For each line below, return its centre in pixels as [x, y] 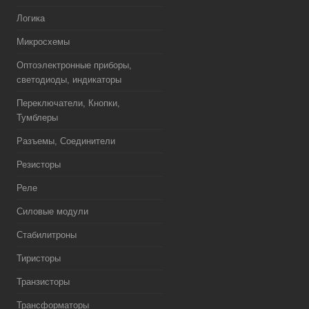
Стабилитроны [47, 235]
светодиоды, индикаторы [69, 80]
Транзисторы [43, 282]
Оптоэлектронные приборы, [74, 65]
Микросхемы [43, 42]
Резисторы [39, 165]
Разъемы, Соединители [66, 141]
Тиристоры [39, 258]
